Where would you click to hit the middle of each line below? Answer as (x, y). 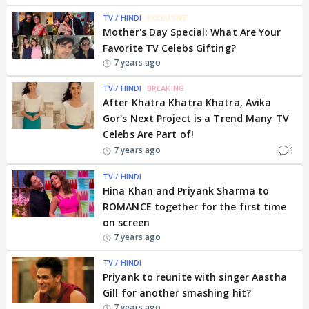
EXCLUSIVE (167, 18)
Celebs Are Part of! (148, 134)
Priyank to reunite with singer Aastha (195, 277)
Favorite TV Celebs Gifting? (169, 48)
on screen (126, 222)
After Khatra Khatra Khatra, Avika (187, 102)
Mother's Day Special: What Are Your (192, 32)
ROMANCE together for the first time (195, 207)
